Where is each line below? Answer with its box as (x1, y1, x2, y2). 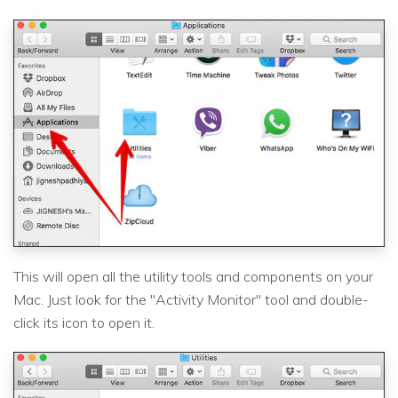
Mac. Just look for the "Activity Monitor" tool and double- (13, 291, 369, 309)
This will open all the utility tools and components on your (13, 267, 373, 286)
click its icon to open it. (13, 314, 155, 332)
